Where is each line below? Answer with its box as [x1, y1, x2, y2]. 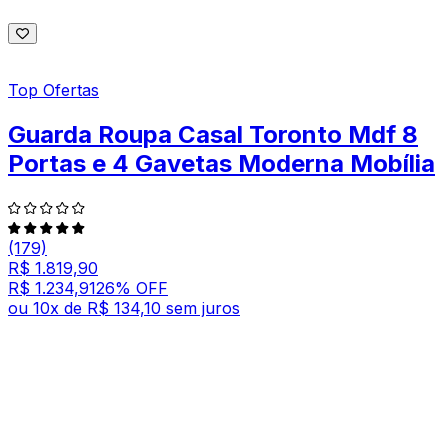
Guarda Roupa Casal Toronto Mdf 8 [8, 120, 418, 150]
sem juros [166, 298, 240, 319]
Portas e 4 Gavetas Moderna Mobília [8, 149, 435, 179]
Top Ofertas [8, 80, 99, 101]
